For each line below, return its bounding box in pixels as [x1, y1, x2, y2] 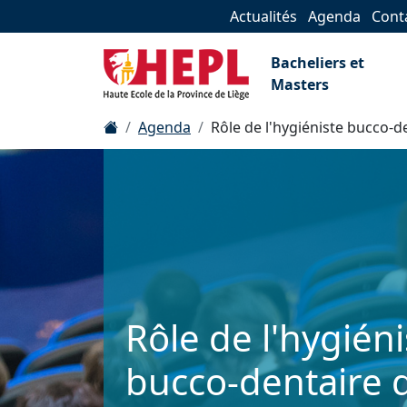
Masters [271, 74, 329, 94]
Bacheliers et [271, 53, 364, 73]
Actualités [230, 6, 297, 26]
